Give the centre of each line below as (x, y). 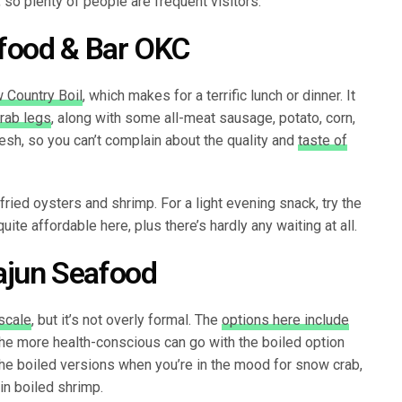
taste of (323, 140)
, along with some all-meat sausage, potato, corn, (203, 118)
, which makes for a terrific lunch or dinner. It (219, 95)
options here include (285, 319)
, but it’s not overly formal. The (127, 319)
